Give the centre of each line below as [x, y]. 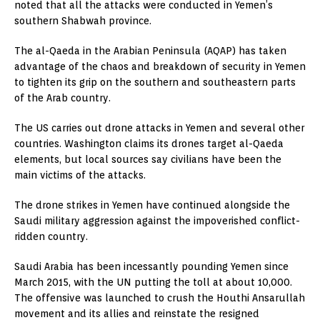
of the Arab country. [62, 97]
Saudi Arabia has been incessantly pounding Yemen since [151, 266]
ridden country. [51, 236]
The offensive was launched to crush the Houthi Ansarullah [160, 297]
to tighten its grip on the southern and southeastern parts [155, 82]
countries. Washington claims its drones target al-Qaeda [149, 143]
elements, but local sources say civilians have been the [148, 159]
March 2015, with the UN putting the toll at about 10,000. [153, 282]
